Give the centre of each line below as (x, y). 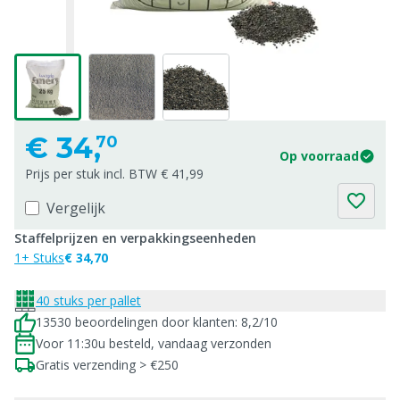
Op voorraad (319, 156)
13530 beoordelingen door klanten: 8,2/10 (157, 322)
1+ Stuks (39, 258)
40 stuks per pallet (88, 300)
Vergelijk (76, 208)
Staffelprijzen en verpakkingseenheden (135, 238)
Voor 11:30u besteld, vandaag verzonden (154, 343)
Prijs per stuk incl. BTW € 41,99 (114, 174)
